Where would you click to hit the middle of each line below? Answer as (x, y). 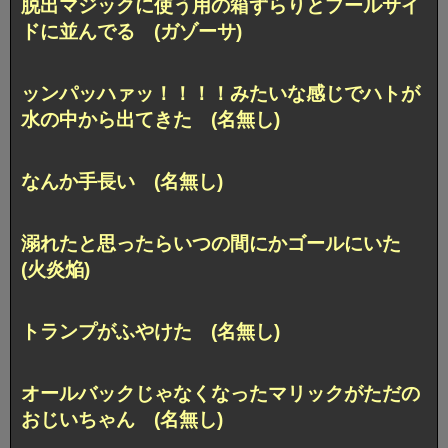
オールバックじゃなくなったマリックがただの (220, 394)
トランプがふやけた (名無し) (150, 332)
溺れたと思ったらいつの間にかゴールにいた (220, 244)
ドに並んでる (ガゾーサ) (131, 32)
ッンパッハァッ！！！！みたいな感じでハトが (220, 94)
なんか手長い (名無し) (122, 182)
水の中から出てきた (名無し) (150, 120)
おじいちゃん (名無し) (122, 420)
